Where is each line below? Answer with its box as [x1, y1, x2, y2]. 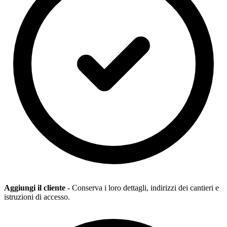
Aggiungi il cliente [4, 183, 65, 192]
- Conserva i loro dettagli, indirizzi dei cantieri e [65, 183, 219, 192]
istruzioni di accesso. [4, 192, 70, 201]
